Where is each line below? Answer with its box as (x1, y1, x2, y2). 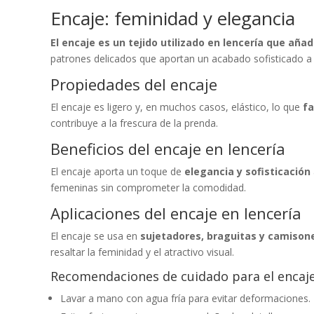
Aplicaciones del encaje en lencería (50, 202, 301, 224)
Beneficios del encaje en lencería (50, 137, 285, 159)
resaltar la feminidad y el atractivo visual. (50, 245, 234, 259)
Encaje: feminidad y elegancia (50, 5, 295, 31)
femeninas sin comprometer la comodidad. (50, 180, 246, 194)
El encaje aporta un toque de (50, 164, 184, 178)
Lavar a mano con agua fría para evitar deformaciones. (60, 291, 310, 305)
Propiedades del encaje (50, 73, 217, 95)
